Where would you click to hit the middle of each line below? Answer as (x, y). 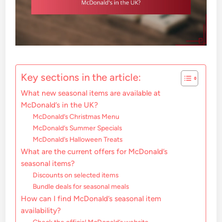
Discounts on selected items (76, 175)
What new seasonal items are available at (91, 93)
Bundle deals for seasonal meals (81, 187)
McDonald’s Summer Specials (78, 128)
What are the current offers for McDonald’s (94, 152)
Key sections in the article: (81, 78)
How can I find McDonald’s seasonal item (91, 199)
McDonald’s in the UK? (60, 105)
